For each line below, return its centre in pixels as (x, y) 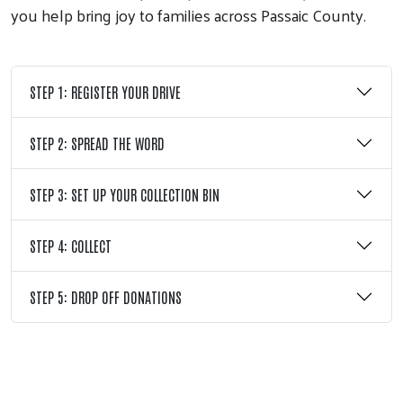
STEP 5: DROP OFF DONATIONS (106, 296)
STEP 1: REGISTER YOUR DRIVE (105, 91)
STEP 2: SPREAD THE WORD (97, 143)
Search (189, 264)
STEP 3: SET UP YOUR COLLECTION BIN (125, 194)
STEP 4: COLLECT (71, 245)
